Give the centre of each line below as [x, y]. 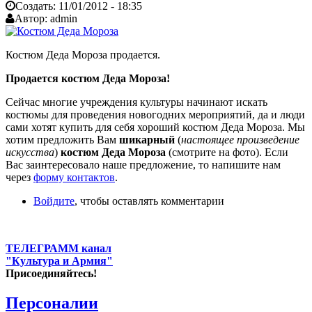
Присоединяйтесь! [51, 273]
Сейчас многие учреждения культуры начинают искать [136, 102]
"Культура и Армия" [59, 260]
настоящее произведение [240, 139]
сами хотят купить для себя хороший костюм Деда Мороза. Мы [155, 127]
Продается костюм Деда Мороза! [88, 78]
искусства [30, 152]
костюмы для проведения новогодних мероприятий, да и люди [155, 114]
